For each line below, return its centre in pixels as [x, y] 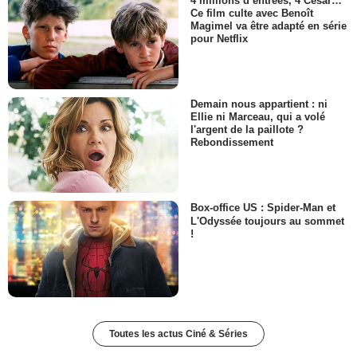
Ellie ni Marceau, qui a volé [258, 117]
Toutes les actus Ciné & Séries [178, 333]
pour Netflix [219, 38]
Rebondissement [232, 143]
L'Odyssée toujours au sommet [267, 221]
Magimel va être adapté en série [269, 25]
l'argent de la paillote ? [247, 130]
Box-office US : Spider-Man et [263, 208]
